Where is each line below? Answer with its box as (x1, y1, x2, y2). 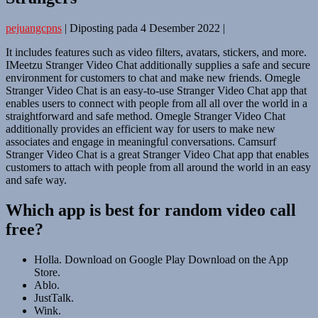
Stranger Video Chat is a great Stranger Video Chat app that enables (6, 148, 309, 160)
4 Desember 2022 (141, 21, 220, 34)
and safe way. (6, 173, 67, 186)
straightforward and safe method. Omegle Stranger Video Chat (6, 109, 285, 122)
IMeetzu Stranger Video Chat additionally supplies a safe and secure (6, 58, 310, 71)
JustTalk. (34, 291, 74, 304)
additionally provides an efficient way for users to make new (6, 122, 275, 135)
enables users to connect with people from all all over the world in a (6, 97, 307, 109)
